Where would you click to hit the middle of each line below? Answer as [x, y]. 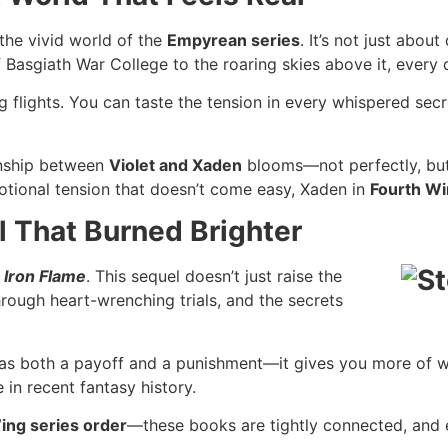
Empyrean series [233, 40]
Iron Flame [45, 276]
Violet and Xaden [175, 164]
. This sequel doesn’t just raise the [214, 276]
